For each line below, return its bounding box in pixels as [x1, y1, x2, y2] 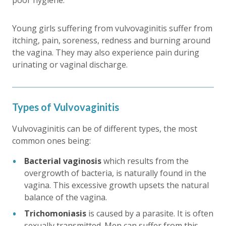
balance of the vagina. [24, 191, 107, 203]
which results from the [101, 155, 189, 166]
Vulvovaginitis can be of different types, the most [12, 123, 197, 134]
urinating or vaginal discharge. [12, 59, 128, 70]
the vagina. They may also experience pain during [12, 46, 199, 58]
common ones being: [12, 135, 91, 146]
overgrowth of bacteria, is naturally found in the [24, 167, 206, 179]
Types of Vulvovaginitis [12, 100, 119, 113]
